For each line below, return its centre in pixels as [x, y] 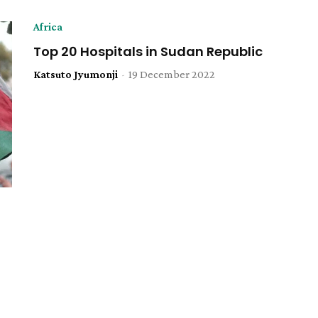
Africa [48, 27]
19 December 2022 [172, 74]
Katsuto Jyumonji [76, 74]
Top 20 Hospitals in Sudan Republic [148, 51]
